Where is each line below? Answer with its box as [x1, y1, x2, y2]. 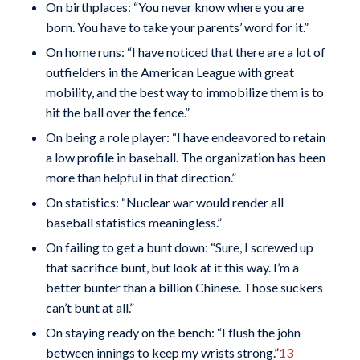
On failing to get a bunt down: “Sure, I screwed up [45, 239, 313, 255]
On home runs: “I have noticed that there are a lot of [45, 43, 325, 59]
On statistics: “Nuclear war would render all [45, 194, 284, 210]
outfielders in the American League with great [45, 63, 294, 80]
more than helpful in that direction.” [45, 169, 236, 185]
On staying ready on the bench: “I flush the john [45, 324, 301, 340]
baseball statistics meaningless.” [45, 214, 222, 230]
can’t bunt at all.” [45, 299, 134, 315]
